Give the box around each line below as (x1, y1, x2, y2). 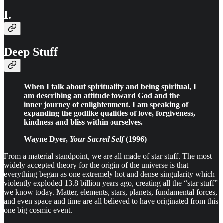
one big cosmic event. (4, 206, 72, 215)
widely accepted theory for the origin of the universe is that (4, 161, 188, 170)
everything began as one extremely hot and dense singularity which (4, 170, 215, 179)
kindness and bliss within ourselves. (24, 118, 143, 127)
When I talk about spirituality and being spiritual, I (24, 82, 196, 91)
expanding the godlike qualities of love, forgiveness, (24, 109, 195, 118)
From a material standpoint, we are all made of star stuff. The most (4, 152, 212, 161)
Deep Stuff (4, 45, 58, 59)
